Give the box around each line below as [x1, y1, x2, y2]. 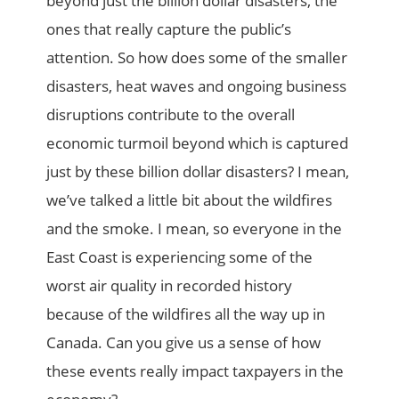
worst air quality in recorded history [46, 274, 293, 296]
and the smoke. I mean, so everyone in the [46, 217, 343, 239]
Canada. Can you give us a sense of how [46, 331, 322, 353]
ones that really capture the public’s [46, 18, 292, 39]
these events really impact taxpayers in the [46, 360, 345, 381]
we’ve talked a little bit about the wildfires [46, 189, 333, 210]
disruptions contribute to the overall [46, 103, 296, 125]
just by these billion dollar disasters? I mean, [46, 160, 350, 182]
